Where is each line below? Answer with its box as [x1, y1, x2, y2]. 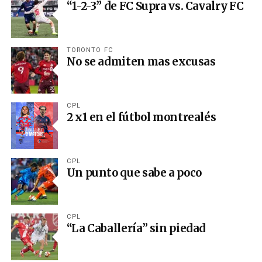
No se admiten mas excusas [66, 54, 216, 68]
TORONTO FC [66, 46, 113, 54]
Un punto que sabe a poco [66, 166, 202, 180]
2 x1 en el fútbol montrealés [66, 110, 216, 124]
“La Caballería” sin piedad [66, 221, 206, 235]
